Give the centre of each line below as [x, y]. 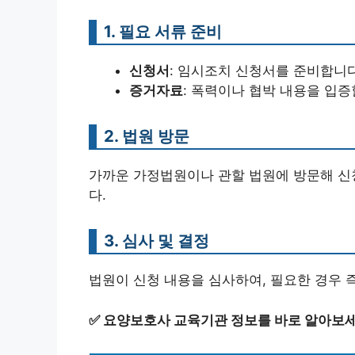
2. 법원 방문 [147, 136]
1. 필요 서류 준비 [163, 31]
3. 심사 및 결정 [157, 240]
